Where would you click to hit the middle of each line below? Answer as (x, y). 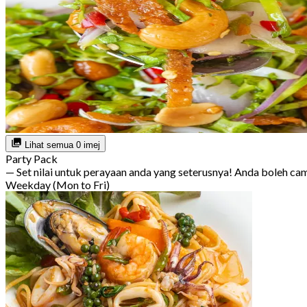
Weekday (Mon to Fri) (58, 185)
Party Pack (32, 159)
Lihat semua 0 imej (61, 145)
